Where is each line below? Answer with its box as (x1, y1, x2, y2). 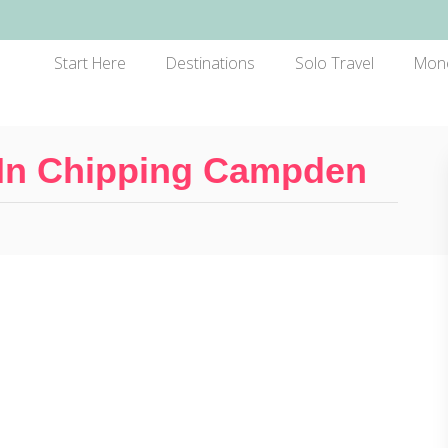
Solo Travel (294, 52, 374, 74)
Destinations (165, 52, 255, 74)
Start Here (53, 52, 126, 74)
